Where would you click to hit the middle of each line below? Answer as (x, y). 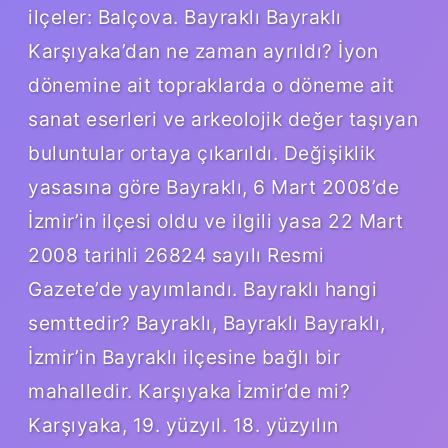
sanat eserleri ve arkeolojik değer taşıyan (223, 118)
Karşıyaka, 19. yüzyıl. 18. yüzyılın (183, 424)
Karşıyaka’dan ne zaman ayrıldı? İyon (203, 50)
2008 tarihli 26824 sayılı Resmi (176, 254)
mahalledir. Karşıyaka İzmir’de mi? (189, 390)
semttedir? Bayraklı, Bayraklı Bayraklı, (207, 322)
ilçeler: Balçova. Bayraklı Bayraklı (185, 16)
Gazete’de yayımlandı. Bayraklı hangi (202, 288)
